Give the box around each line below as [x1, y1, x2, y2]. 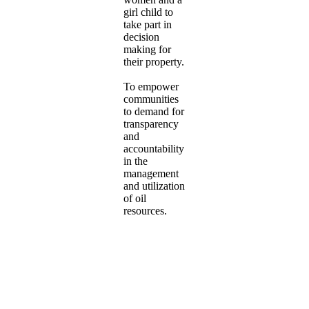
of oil [123, 192, 146, 204]
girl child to [123, 6, 173, 18]
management [123, 167, 179, 179]
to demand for [123, 105, 184, 117]
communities [123, 92, 179, 105]
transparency [123, 117, 179, 130]
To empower [123, 80, 179, 92]
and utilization [123, 179, 185, 192]
